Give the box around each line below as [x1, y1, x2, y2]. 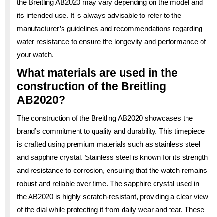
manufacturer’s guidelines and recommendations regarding [17, 24, 202, 32]
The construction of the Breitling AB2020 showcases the [17, 113, 193, 122]
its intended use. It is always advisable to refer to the [17, 11, 181, 19]
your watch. [17, 50, 54, 59]
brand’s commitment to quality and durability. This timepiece [17, 126, 205, 135]
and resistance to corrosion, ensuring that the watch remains [17, 166, 207, 174]
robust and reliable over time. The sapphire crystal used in [17, 179, 199, 187]
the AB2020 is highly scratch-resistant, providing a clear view [17, 192, 208, 201]
